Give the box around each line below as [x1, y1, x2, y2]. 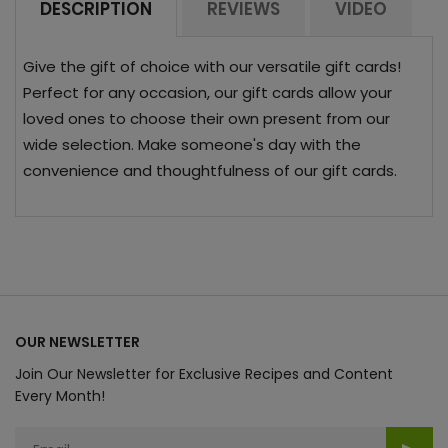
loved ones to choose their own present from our [23, 107, 390, 129]
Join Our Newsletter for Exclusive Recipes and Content [15, 363, 393, 384]
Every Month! [15, 385, 105, 406]
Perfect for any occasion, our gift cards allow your [23, 81, 392, 103]
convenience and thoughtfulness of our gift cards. [23, 159, 397, 181]
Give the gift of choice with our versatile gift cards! [23, 55, 401, 77]
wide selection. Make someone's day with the [23, 133, 361, 155]
